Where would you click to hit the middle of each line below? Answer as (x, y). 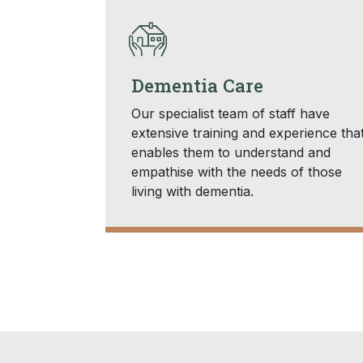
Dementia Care (197, 85)
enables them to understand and (231, 152)
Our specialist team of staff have (230, 113)
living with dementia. (192, 191)
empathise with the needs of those (236, 171)
